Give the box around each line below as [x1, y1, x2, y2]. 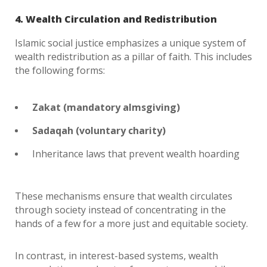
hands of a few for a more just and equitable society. [15, 217, 248, 230]
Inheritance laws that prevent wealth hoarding [32, 147, 240, 160]
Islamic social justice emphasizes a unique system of [15, 36, 246, 49]
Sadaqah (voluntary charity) [32, 124, 166, 137]
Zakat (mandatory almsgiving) [32, 101, 180, 114]
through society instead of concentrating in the [15, 203, 226, 216]
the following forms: [15, 64, 105, 77]
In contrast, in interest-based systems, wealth [15, 249, 218, 262]
